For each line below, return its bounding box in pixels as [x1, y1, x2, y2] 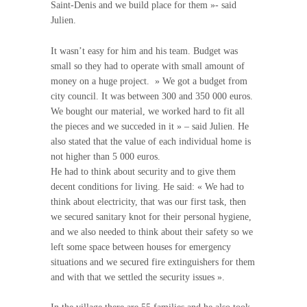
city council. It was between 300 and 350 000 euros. [51, 90, 253, 101]
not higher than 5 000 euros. [51, 151, 160, 162]
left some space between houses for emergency [51, 241, 231, 252]
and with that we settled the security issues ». [51, 271, 225, 282]
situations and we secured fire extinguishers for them [51, 256, 255, 267]
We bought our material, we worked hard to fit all [51, 106, 245, 116]
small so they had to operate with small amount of [51, 60, 245, 71]
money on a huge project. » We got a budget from [51, 75, 247, 86]
